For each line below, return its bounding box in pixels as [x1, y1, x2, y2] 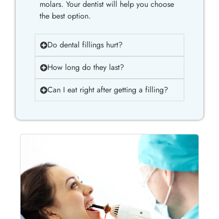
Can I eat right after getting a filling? [47, 84, 168, 96]
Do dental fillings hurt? [47, 39, 123, 51]
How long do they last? [47, 62, 124, 73]
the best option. [39, 10, 91, 22]
